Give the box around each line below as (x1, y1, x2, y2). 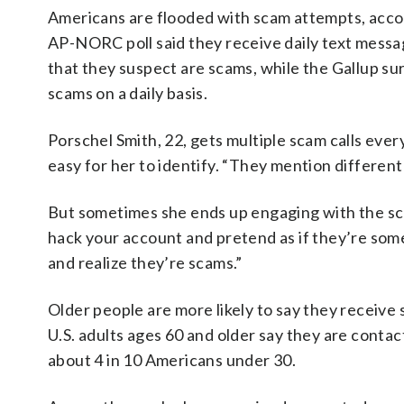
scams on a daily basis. (48, 83, 208, 103)
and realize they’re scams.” (48, 252, 243, 272)
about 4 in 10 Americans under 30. (48, 350, 297, 370)
